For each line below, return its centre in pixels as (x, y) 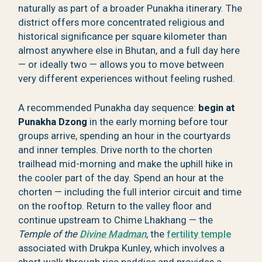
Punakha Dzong (53, 122)
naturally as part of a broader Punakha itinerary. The (130, 8)
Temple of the (49, 235)
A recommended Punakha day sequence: (108, 108)
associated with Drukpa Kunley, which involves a (122, 249)
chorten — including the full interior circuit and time (130, 192)
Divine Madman (113, 235)
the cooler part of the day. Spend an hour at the (121, 178)
